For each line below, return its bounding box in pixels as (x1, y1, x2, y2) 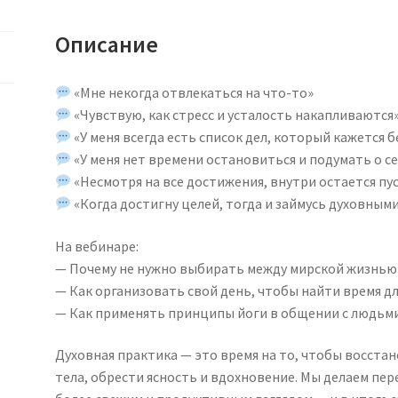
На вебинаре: (55, 236, 139, 255)
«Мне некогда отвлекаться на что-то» (71, 84, 314, 101)
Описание (55, 30, 159, 60)
